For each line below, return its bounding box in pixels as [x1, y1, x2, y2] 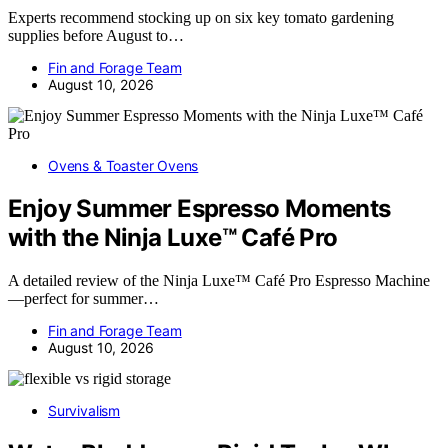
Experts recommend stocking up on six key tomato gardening [8, 9, 394, 27]
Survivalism [48, 401, 121, 419]
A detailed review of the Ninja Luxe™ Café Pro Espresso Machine [8, 271, 430, 289]
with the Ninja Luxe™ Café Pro [8, 222, 338, 252]
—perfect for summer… [8, 289, 159, 307]
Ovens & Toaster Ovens [48, 157, 199, 175]
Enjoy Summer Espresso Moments [8, 193, 391, 223]
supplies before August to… [8, 27, 184, 45]
